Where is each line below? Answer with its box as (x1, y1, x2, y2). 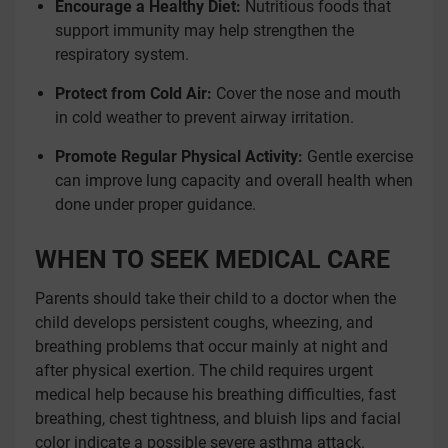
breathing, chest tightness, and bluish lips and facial (35, 409, 401, 428)
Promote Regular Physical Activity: (55, 147, 303, 166)
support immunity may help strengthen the (55, 21, 354, 40)
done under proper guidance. (55, 195, 256, 214)
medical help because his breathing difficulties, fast (35, 385, 396, 404)
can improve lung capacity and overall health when (55, 171, 413, 190)
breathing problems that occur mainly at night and (35, 337, 388, 356)
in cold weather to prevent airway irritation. (55, 108, 354, 127)
